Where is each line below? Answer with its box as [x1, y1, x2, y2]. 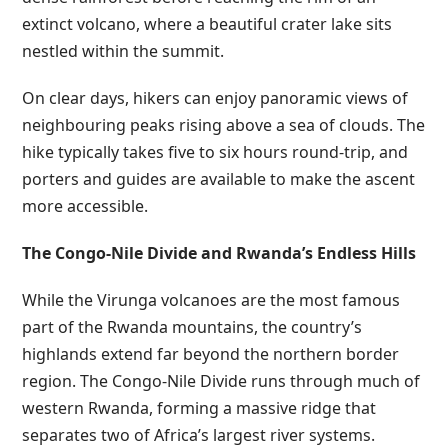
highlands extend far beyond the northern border [22, 342, 400, 365]
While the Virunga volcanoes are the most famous [22, 288, 401, 311]
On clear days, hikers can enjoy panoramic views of [22, 86, 409, 109]
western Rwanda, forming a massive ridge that [22, 396, 377, 419]
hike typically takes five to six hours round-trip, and [22, 140, 409, 163]
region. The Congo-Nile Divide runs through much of [22, 369, 421, 392]
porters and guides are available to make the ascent [22, 167, 416, 190]
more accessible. [22, 194, 149, 217]
